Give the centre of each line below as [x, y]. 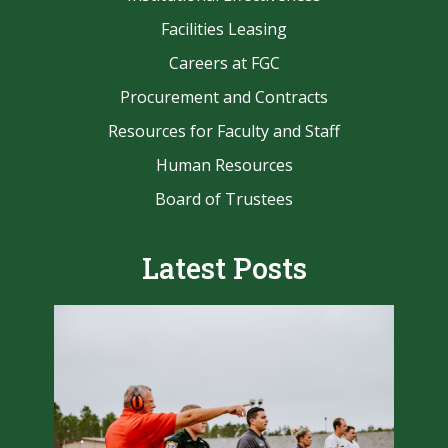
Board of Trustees [224, 199]
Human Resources [224, 165]
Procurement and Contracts [224, 97]
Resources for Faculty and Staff [224, 131]
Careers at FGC [224, 63]
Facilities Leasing [224, 29]
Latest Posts [224, 268]
